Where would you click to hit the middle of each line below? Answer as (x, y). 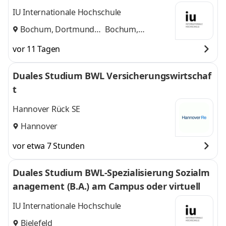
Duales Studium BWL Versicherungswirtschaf (112, 76)
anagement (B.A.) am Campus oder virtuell (106, 186)
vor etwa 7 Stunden (49, 146)
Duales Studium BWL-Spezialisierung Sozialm (111, 173)
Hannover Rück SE (46, 109)
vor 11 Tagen (36, 49)
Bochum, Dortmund (57, 29)
